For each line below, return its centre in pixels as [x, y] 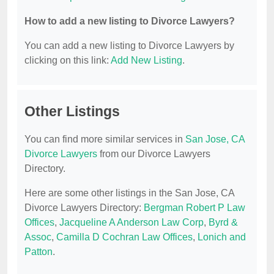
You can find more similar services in [105, 139]
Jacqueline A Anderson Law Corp [131, 223]
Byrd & [223, 223]
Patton [39, 252]
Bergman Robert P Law [194, 208]
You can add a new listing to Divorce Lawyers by [129, 46]
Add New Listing [146, 61]
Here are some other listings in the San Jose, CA [129, 193]
